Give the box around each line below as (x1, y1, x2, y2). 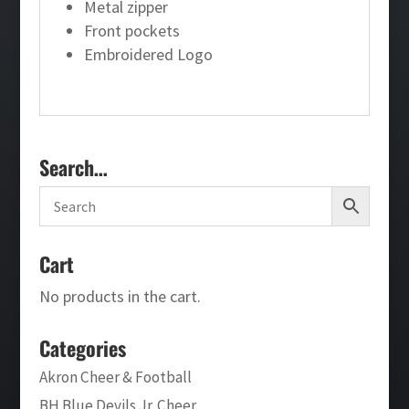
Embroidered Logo (83, 43, 213, 65)
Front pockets (83, 19, 180, 41)
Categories (38, 332, 126, 362)
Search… (38, 152, 108, 182)
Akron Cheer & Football (38, 366, 192, 387)
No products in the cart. (38, 285, 201, 307)
